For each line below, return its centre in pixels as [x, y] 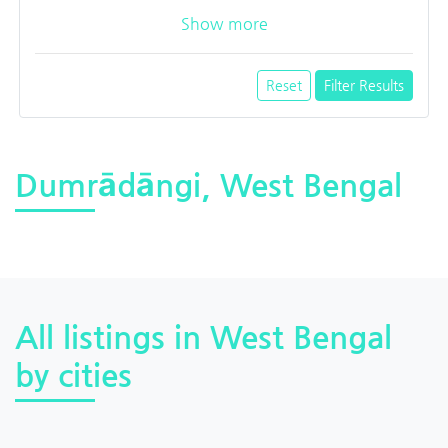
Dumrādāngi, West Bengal [208, 184]
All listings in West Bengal [203, 336]
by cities [73, 374]
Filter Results [364, 84]
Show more [224, 23]
